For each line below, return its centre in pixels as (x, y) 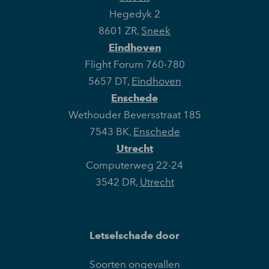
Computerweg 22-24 (134, 165)
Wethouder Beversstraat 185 (134, 115)
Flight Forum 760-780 (134, 65)
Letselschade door (134, 236)
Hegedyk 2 (134, 14)
